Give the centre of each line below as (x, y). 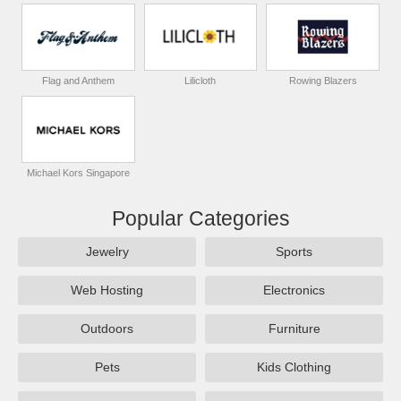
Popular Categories (200, 219)
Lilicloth (200, 81)
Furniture (294, 329)
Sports (294, 252)
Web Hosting (107, 290)
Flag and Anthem (78, 81)
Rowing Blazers (323, 81)
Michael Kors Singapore (78, 173)
